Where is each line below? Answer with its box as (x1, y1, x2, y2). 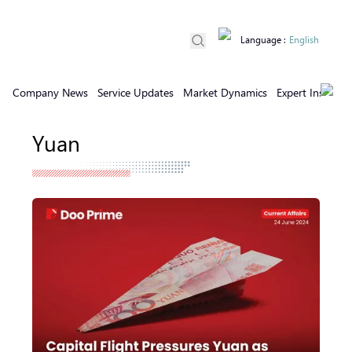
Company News (13, 85, 88, 100)
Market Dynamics (183, 85, 267, 100)
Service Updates (97, 85, 174, 100)
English (289, 34, 319, 46)
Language (240, 34, 281, 46)
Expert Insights (277, 85, 347, 100)
